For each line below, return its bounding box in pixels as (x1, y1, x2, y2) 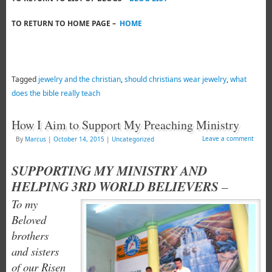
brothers (11, 227, 49, 243)
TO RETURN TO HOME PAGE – (11, 18, 118, 29)
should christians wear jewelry (124, 73, 226, 84)
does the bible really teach (11, 87, 100, 98)
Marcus (24, 134, 46, 143)
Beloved (11, 211, 46, 227)
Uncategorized (111, 134, 154, 143)
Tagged (11, 73, 38, 84)
